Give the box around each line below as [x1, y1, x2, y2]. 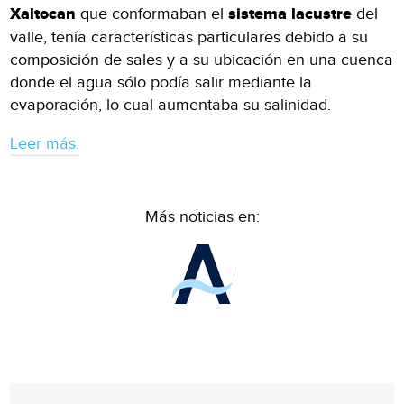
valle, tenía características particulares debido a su [10, 27, 369, 47]
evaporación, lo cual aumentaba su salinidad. [10, 95, 332, 115]
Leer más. [10, 133, 80, 153]
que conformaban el [76, 4, 229, 23]
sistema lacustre [228, 4, 357, 24]
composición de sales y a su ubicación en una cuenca [10, 50, 394, 69]
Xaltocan [10, 4, 77, 24]
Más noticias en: [144, 207, 260, 226]
